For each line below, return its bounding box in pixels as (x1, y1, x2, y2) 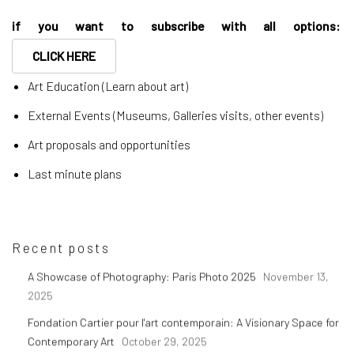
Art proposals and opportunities (28, 137, 190, 153)
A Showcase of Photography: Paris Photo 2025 (28, 269, 258, 284)
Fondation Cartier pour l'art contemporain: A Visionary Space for (28, 315, 339, 330)
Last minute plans (28, 166, 122, 182)
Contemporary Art (28, 334, 117, 348)
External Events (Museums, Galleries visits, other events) (28, 107, 323, 123)
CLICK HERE (32, 48, 96, 64)
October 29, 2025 (122, 334, 207, 348)
